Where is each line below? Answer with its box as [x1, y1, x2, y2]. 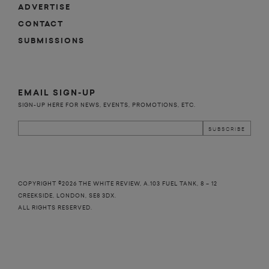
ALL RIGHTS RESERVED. [18, 204, 92, 212]
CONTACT [18, 19, 64, 30]
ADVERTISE [18, 2, 71, 13]
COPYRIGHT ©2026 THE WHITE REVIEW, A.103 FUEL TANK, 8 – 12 [18, 180, 217, 188]
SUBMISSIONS [18, 35, 85, 47]
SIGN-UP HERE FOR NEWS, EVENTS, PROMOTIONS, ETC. [18, 101, 196, 109]
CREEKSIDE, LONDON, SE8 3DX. [18, 192, 116, 200]
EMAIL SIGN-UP [18, 87, 96, 99]
